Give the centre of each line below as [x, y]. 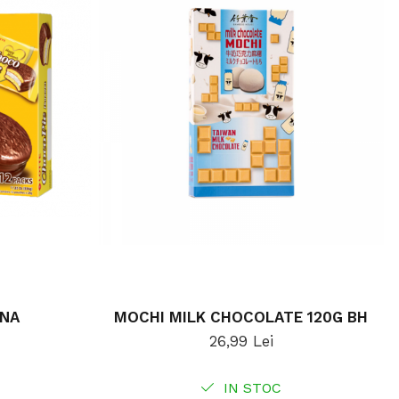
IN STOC [250, 388]
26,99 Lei [241, 342]
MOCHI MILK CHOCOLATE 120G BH [241, 318]
